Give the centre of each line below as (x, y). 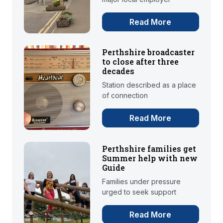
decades (118, 71)
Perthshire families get (149, 149)
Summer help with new (150, 158)
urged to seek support (139, 192)
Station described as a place (149, 85)
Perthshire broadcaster (148, 52)
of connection (125, 96)
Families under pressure (141, 182)
